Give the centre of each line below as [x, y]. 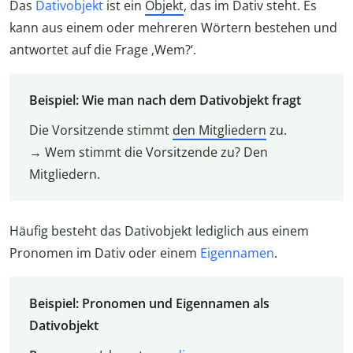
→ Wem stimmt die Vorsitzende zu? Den [148, 152]
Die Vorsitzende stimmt [100, 130]
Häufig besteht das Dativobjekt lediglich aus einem [159, 231]
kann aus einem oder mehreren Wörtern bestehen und [173, 27]
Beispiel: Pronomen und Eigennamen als [149, 304]
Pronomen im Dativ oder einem [105, 253]
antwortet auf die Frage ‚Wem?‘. [103, 49]
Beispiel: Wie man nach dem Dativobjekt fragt [165, 100]
